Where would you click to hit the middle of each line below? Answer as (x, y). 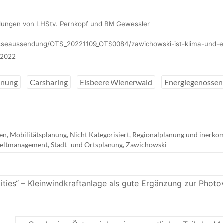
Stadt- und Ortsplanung (87, 144)
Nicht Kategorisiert (100, 134)
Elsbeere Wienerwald (116, 82)
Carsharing (49, 82)
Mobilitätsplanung (38, 134)
